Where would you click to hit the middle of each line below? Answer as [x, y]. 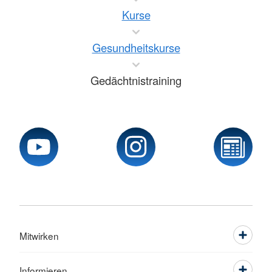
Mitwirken [39, 235]
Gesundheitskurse [136, 47]
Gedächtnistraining [136, 80]
